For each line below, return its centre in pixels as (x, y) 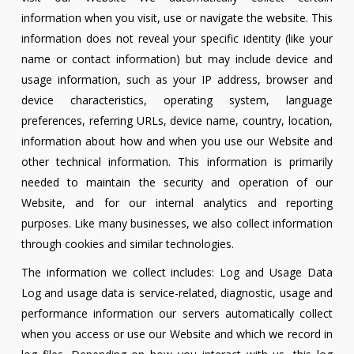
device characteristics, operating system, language (177, 100)
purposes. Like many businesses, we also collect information (177, 224)
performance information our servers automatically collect (177, 314)
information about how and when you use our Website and (177, 141)
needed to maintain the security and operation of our (177, 183)
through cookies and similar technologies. (127, 244)
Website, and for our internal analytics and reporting (177, 203)
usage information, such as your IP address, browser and (177, 80)
